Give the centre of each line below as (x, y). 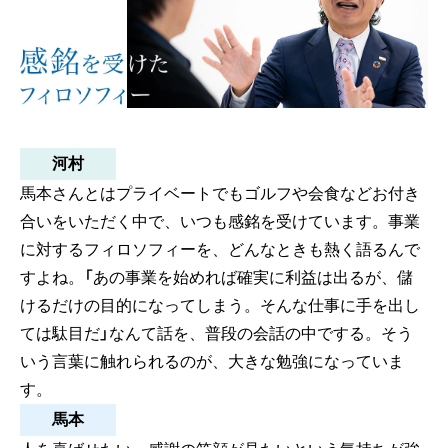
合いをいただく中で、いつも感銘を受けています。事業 (220, 222)
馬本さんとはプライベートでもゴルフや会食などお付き (220, 194)
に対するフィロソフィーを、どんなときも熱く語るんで (220, 250)
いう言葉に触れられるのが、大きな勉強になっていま (212, 362)
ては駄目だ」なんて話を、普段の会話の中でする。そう (216, 334)
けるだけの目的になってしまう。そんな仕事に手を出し (220, 306)
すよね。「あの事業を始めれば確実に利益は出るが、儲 (216, 278)
